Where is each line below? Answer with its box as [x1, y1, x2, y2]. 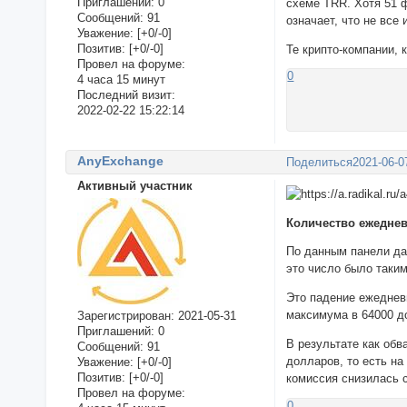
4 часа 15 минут [76, 72, 165, 86]
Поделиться [286, 154, 353, 169]
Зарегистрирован [76, 309, 171, 323]
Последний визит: [76, 87, 175, 102]
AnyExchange [76, 154, 164, 169]
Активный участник [76, 179, 193, 194]
